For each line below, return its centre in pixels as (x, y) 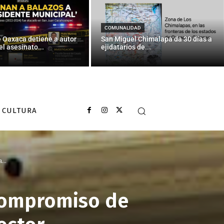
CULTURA (19, 110)
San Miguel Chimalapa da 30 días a (157, 39)
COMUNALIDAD (123, 27)
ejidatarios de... (126, 47)
